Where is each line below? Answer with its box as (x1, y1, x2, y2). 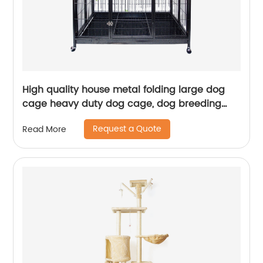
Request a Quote (93, 122, 162, 136)
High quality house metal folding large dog (22, 82, 225, 98)
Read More (22, 122, 67, 136)
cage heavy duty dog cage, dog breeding (22, 96, 222, 112)
